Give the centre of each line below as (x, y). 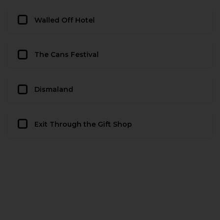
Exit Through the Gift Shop (83, 124)
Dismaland (54, 90)
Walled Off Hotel (65, 20)
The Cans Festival (67, 55)
